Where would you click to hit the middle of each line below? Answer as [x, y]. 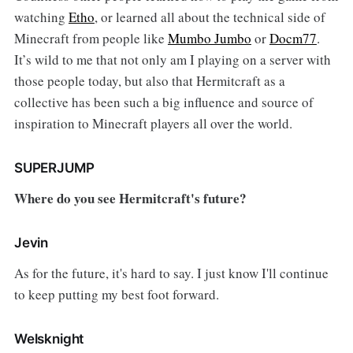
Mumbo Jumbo [209, 39]
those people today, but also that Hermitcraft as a [149, 81]
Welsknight [49, 339]
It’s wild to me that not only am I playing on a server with [172, 60]
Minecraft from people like [91, 39]
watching [41, 17]
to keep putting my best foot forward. [116, 295]
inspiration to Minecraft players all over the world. [153, 124]
